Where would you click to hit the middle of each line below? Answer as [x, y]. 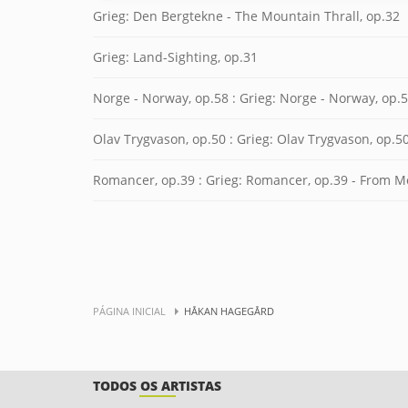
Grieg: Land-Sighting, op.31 [175, 57]
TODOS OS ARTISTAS [157, 386]
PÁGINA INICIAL [129, 311]
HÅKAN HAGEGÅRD [229, 311]
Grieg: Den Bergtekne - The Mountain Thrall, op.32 [246, 16]
